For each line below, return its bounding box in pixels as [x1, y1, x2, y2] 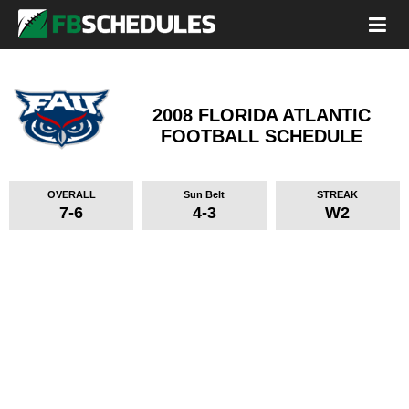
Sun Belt [184, 189, 225, 200]
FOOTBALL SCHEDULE [161, 126, 362, 146]
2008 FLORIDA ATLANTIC [152, 105, 371, 125]
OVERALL [47, 189, 96, 200]
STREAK [317, 189, 359, 200]
